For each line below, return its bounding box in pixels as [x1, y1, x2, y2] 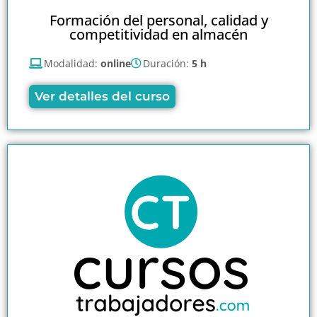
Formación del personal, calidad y [49, 10, 268, 30]
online [100, 56, 131, 70]
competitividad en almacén [69, 24, 248, 44]
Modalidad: [44, 56, 100, 70]
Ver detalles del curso [35, 88, 170, 103]
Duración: [143, 56, 192, 70]
